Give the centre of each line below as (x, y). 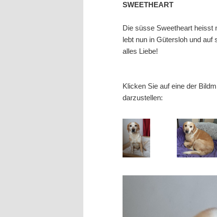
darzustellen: (143, 98)
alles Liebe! (140, 51)
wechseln (144, 11)
